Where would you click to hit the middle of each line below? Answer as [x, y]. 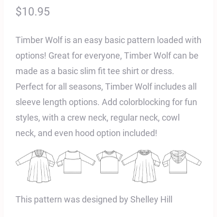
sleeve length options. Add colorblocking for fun [106, 102]
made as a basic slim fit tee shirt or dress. [95, 71]
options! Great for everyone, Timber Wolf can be [107, 55]
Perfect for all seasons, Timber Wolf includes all [106, 86]
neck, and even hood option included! [86, 133]
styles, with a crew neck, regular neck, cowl [98, 117]
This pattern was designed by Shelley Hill [94, 199]
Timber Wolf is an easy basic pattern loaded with [108, 40]
